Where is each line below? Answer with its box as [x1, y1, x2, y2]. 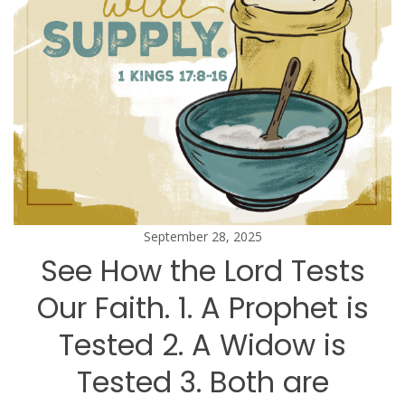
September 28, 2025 [143, 228, 262, 245]
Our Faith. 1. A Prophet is [36, 287, 369, 328]
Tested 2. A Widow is [59, 325, 346, 365]
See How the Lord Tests [40, 250, 365, 291]
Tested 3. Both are [76, 362, 329, 402]
